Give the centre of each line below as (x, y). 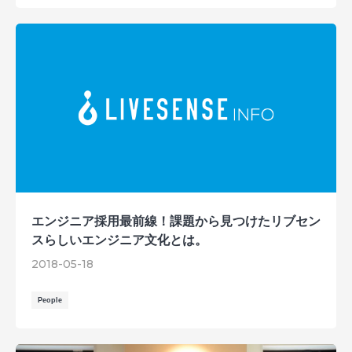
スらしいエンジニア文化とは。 (119, 240)
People (50, 301)
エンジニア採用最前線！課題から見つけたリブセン (176, 222)
